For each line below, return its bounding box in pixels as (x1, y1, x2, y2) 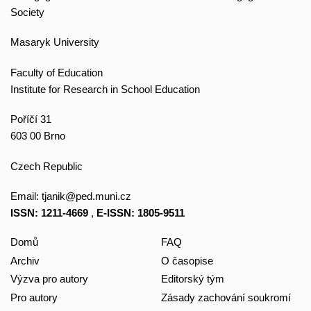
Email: (10, 190, 42, 203)
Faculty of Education (10, 66, 103, 78)
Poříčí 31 (10, 113, 51, 126)
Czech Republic (10, 160, 83, 172)
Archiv (10, 254, 40, 267)
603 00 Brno (10, 130, 65, 142)
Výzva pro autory (10, 273, 88, 285)
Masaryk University (10, 36, 99, 49)
